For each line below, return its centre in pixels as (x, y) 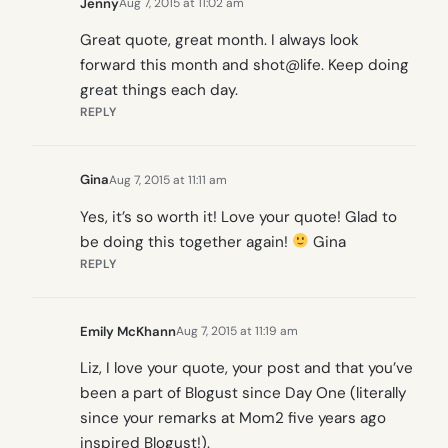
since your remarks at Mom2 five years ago (233, 417)
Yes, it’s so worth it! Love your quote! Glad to (238, 216)
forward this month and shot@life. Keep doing (244, 65)
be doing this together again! (186, 241)
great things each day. (159, 90)
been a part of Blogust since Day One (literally (243, 392)
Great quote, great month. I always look (219, 40)
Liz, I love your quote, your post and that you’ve (246, 367)
